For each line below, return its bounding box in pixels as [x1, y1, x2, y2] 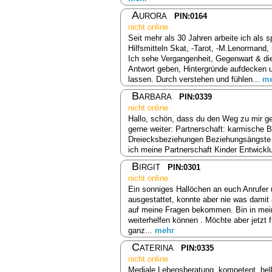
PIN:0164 [174, 11, 207, 21]
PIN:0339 [179, 92, 212, 101]
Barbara [132, 89, 172, 102]
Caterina [132, 240, 174, 253]
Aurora [132, 8, 167, 21]
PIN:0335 [181, 243, 214, 253]
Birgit [132, 160, 160, 172]
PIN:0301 [168, 162, 200, 172]
